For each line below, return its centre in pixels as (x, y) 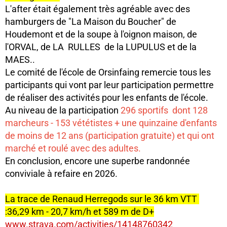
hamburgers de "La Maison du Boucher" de (91, 22)
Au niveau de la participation (63, 110)
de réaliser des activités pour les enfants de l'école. (107, 98)
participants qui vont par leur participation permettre (109, 85)
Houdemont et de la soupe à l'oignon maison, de (101, 34)
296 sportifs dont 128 (164, 110)
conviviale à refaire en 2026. (61, 174)
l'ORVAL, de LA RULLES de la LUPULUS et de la (101, 47)
